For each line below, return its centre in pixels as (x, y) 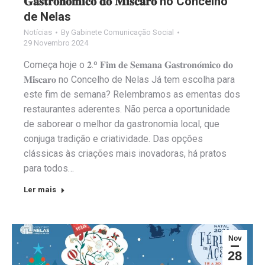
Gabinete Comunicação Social (122, 33)
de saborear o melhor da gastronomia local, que (122, 124)
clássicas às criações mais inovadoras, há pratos (125, 154)
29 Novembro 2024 (56, 43)
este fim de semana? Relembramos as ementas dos (132, 95)
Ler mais (40, 190)
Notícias (38, 33)
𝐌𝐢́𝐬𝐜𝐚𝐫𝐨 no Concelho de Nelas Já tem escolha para (129, 80)
